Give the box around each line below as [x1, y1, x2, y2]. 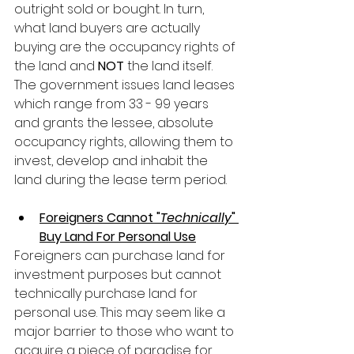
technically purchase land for [14, 284, 201, 303]
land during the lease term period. [14, 171, 227, 190]
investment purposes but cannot [14, 265, 224, 284]
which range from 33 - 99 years [14, 95, 212, 114]
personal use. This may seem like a [14, 303, 228, 322]
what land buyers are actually [14, 19, 203, 38]
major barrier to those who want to [14, 322, 237, 341]
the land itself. [124, 57, 216, 76]
